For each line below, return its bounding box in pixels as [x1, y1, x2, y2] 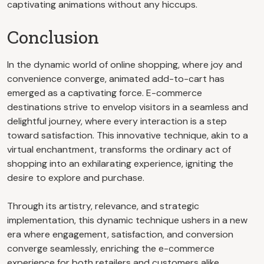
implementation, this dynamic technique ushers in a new [7, 213, 247, 226]
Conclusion [7, 25, 99, 48]
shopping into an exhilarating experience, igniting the [7, 157, 233, 170]
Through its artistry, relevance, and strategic [7, 199, 199, 212]
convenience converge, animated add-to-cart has [7, 72, 225, 85]
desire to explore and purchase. [7, 171, 144, 184]
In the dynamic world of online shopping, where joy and [7, 58, 242, 71]
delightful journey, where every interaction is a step [7, 114, 227, 127]
